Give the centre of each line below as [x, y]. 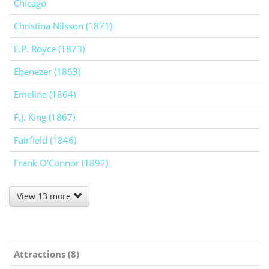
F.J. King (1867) [44, 117]
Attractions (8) [47, 254]
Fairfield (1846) [45, 140]
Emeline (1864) [45, 95]
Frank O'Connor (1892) [61, 163]
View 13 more [45, 196]
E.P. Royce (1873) [49, 49]
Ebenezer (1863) [47, 72]
